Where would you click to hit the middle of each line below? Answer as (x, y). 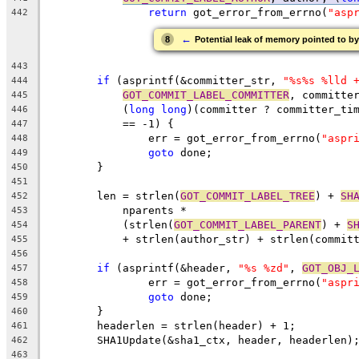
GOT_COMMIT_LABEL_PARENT (248, 224)
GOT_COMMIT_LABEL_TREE (248, 196)
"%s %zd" (264, 268)
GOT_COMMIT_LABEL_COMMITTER (206, 95)
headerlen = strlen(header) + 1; (196, 325)
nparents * (142, 210)
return (167, 12)
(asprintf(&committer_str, (196, 80)
